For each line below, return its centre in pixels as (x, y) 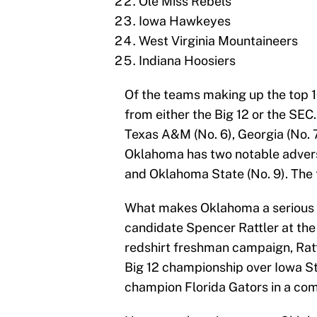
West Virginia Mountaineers (218, 41)
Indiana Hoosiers (187, 61)
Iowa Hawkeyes (185, 21)
